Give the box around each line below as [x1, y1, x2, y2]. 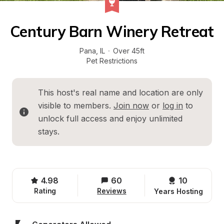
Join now [113, 100, 149, 110]
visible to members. [38, 100, 113, 110]
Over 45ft [113, 46, 144, 55]
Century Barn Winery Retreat [10, 22, 214, 41]
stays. [38, 126, 59, 136]
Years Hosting [154, 187, 203, 195]
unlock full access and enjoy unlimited [38, 113, 182, 123]
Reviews [97, 186, 126, 195]
